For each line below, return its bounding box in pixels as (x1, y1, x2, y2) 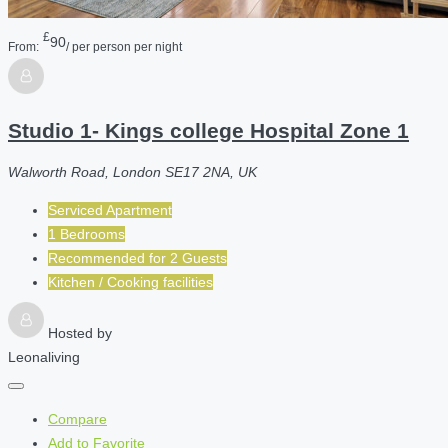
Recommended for (48, 250, 170, 267)
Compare (48, 411, 107, 428)
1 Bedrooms (48, 226, 125, 243)
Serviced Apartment (48, 202, 172, 219)
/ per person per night (66, 39, 182, 53)
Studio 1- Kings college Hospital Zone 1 (8, 118, 409, 142)
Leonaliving (8, 349, 80, 366)
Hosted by (48, 325, 112, 342)
